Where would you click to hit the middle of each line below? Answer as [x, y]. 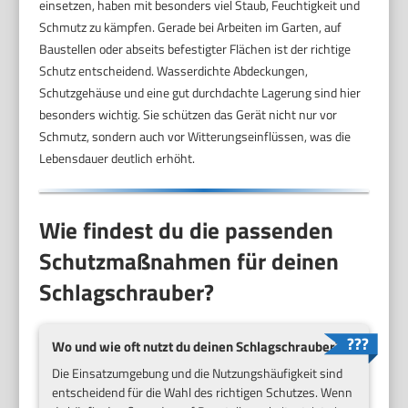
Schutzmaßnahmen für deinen [189, 261]
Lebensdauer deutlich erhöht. [117, 158]
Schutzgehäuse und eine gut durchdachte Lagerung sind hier [200, 93]
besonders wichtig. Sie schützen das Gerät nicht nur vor [189, 115]
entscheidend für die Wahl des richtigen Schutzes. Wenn [203, 392]
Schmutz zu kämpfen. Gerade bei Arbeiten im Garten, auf [191, 27]
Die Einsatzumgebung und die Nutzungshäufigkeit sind [198, 373]
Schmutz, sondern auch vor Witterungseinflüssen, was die [195, 137]
